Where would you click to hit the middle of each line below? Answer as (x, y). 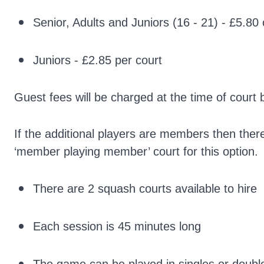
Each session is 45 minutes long (117, 226)
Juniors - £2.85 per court (98, 60)
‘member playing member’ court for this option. (136, 151)
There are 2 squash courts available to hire (145, 189)
